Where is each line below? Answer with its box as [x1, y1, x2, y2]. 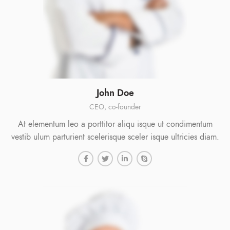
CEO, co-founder [89, 102, 141, 112]
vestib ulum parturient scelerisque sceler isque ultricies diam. [11, 131, 219, 143]
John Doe [96, 86, 134, 99]
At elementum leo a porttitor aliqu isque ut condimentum [17, 118, 213, 130]
